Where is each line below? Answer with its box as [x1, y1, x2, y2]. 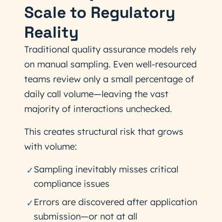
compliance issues [34, 178, 110, 189]
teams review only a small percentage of [24, 73, 194, 85]
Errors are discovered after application [34, 196, 197, 208]
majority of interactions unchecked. [24, 103, 172, 114]
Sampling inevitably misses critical [34, 164, 178, 175]
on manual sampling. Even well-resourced [24, 58, 197, 70]
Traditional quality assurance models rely [24, 44, 196, 55]
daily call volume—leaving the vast [24, 88, 168, 100]
